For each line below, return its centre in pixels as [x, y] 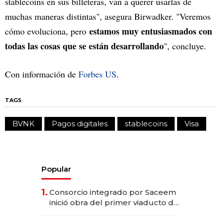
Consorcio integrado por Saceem [113, 192]
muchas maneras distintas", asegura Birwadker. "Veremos [108, 17]
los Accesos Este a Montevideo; [109, 213]
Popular [56, 169]
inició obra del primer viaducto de [114, 203]
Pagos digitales [80, 124]
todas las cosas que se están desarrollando [84, 46]
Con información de [42, 74]
